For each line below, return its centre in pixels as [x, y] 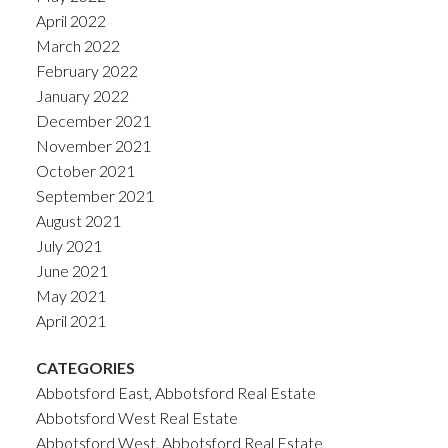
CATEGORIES [85, 367]
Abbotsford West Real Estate [136, 417]
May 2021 [70, 295]
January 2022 [82, 95]
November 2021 [93, 145]
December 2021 [93, 120]
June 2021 [71, 270]
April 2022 [70, 20]
